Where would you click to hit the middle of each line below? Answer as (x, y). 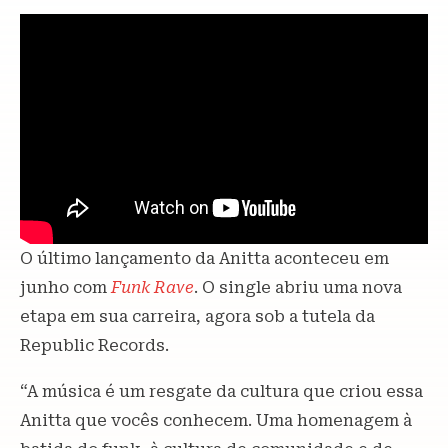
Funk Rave (152, 287)
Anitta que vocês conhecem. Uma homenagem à (216, 420)
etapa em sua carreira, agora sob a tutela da (197, 316)
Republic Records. (94, 345)
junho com (65, 287)
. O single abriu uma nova (298, 287)
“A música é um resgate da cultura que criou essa (221, 391)
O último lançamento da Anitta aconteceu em (204, 258)
